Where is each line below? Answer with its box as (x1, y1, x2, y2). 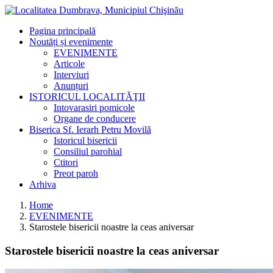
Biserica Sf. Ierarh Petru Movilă (29, 124, 151, 135)
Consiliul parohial (54, 146, 122, 157)
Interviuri (54, 69, 89, 80)
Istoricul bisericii (54, 135, 117, 146)
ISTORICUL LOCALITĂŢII (29, 91, 145, 102)
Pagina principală (29, 26, 96, 36)
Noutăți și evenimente (29, 37, 113, 47)
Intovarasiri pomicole (54, 102, 135, 113)
